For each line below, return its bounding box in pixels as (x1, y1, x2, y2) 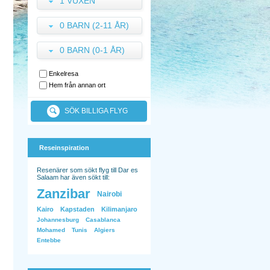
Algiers (94, 227, 115, 233)
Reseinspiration (39, 144, 89, 151)
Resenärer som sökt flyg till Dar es (37, 166, 138, 174)
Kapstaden (60, 206, 95, 213)
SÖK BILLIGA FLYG (64, 107, 130, 115)
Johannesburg (37, 216, 79, 223)
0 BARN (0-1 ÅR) (60, 45, 125, 55)
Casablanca (86, 216, 121, 223)
